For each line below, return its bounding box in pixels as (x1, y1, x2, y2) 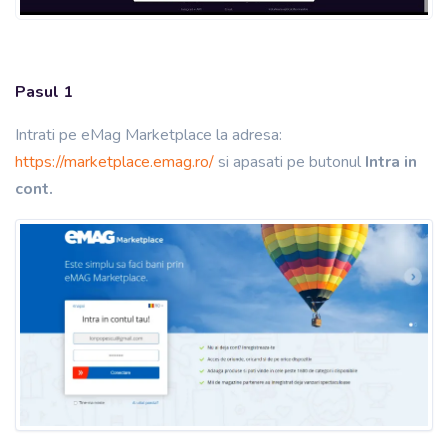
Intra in (365, 150, 417, 173)
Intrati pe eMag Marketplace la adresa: (15, 123, 282, 146)
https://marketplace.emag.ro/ (15, 150, 214, 173)
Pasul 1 (15, 80, 73, 103)
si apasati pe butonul (214, 150, 365, 173)
